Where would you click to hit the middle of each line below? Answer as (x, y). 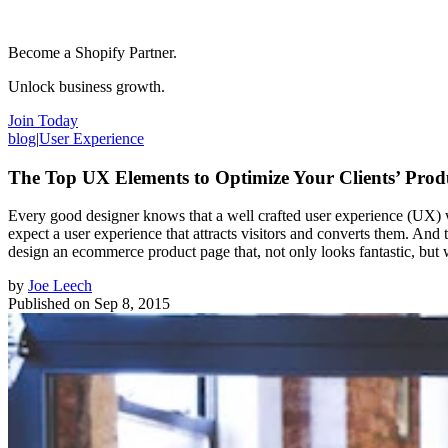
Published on (49, 304)
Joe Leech (60, 286)
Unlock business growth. (86, 86)
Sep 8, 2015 (132, 304)
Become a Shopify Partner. (92, 52)
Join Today (43, 120)
